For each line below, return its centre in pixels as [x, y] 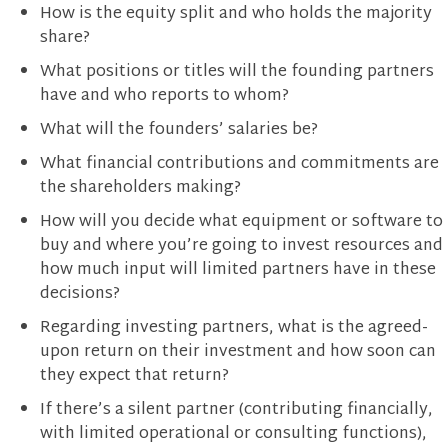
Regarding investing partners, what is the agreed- [234, 328]
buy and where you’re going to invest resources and [241, 246]
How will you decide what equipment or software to [241, 222]
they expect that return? [134, 376]
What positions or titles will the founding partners [237, 72]
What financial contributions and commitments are [239, 164]
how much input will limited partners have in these [238, 270]
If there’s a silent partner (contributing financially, [236, 410]
